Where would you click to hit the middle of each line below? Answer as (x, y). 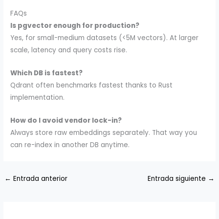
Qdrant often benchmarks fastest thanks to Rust (92, 86)
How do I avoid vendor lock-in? (66, 121)
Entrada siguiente (177, 179)
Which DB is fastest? (47, 73)
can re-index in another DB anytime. (70, 145)
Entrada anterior (40, 179)
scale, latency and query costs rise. (69, 50)
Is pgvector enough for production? (75, 26)
